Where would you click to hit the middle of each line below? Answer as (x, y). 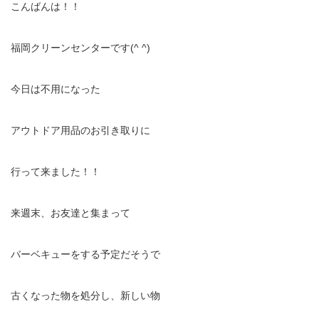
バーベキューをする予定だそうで (85, 255)
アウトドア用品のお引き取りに (80, 131)
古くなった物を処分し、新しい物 (85, 296)
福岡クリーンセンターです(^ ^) (80, 48)
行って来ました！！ (56, 172)
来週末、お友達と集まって (70, 213)
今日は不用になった (56, 89)
